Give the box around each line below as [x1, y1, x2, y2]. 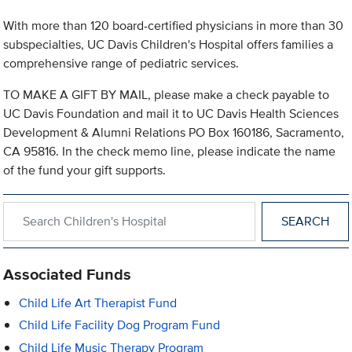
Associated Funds [3, 262, 132, 287]
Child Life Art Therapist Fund [19, 294, 178, 313]
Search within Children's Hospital [2, 200, 184, 219]
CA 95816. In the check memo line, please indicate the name [3, 142, 336, 161]
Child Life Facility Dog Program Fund [19, 316, 221, 335]
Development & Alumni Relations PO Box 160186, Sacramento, [3, 123, 345, 142]
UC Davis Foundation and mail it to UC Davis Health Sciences [3, 104, 339, 123]
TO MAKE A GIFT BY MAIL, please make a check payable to [3, 86, 330, 104]
